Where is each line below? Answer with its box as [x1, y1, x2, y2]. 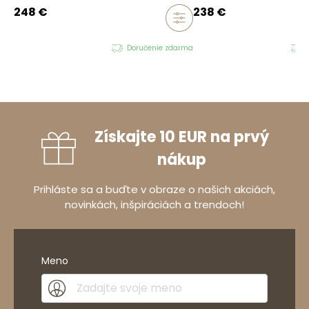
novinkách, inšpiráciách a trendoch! [65, 197, 244, 212]
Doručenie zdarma [127, 42, 193, 53]
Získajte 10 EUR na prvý [94, 126, 269, 148]
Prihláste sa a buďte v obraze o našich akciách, [34, 181, 275, 197]
